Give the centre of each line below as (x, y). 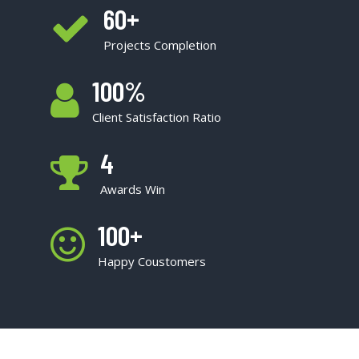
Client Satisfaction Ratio (157, 117)
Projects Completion (160, 45)
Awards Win (133, 190)
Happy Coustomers (152, 262)
